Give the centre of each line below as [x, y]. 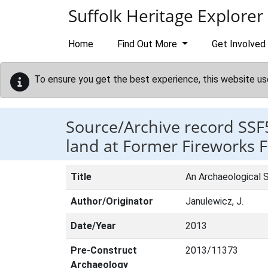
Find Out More [148, 44]
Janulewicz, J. [214, 201]
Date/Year [93, 226]
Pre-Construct [104, 250]
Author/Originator [112, 201]
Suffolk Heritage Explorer [166, 16]
